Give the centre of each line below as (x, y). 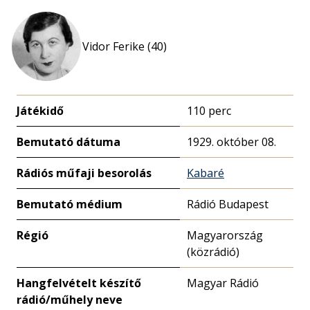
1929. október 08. (231, 142)
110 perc (209, 111)
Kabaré (206, 173)
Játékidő (40, 111)
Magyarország (225, 235)
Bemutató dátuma (69, 142)
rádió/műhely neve (70, 300)
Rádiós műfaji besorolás (84, 173)
